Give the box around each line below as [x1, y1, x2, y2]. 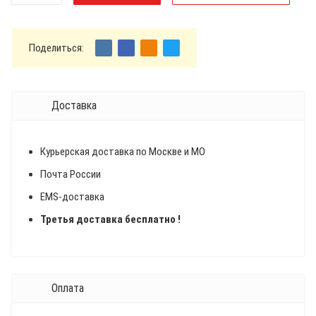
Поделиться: [29, 42, 84, 54]
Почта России [40, 168, 101, 181]
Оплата [51, 281, 84, 295]
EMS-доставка [40, 190, 104, 203]
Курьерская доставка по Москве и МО [40, 145, 205, 158]
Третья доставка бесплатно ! [40, 213, 181, 226]
